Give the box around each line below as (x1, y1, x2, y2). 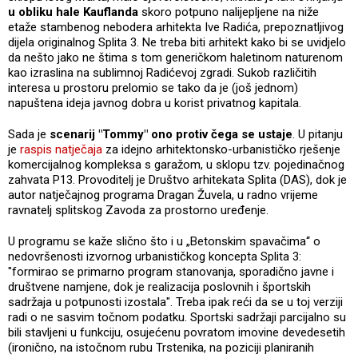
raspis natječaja (20, 141, 102, 157)
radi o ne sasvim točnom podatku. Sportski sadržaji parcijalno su (8, 309, 346, 324)
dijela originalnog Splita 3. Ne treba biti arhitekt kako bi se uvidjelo (8, 34, 346, 50)
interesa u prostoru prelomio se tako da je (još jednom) (8, 80, 298, 95)
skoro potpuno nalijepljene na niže (138, 4, 319, 19)
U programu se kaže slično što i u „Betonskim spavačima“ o (8, 233, 320, 249)
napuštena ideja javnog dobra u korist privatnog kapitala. (8, 95, 301, 110)
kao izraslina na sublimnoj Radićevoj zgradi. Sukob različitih (8, 65, 316, 80)
